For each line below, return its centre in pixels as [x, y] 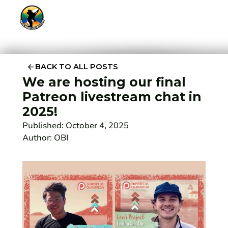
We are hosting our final [104, 82]
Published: [44, 125]
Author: [38, 137]
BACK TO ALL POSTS [76, 67]
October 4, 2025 [97, 125]
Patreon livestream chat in [112, 96]
